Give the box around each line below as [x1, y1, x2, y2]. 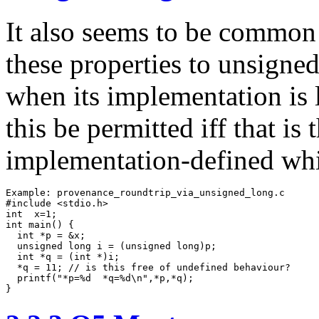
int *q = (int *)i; [6, 251, 120, 262]
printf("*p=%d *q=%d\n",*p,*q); [6, 272, 205, 283]
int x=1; [6, 208, 57, 219]
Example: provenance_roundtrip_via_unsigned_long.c [6, 187, 285, 198]
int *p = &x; [6, 229, 85, 241]
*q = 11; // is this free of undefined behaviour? [6, 261, 291, 273]
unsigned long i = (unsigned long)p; [6, 240, 216, 251]
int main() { [6, 219, 74, 230]
